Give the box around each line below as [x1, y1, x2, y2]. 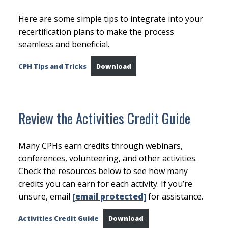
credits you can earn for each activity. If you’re [18, 178, 192, 189]
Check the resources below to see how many [18, 165, 188, 177]
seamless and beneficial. [18, 38, 109, 50]
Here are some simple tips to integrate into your [18, 13, 203, 24]
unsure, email [18, 190, 72, 202]
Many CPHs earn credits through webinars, [18, 139, 183, 151]
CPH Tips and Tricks [18, 61, 87, 71]
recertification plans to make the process [18, 25, 174, 37]
